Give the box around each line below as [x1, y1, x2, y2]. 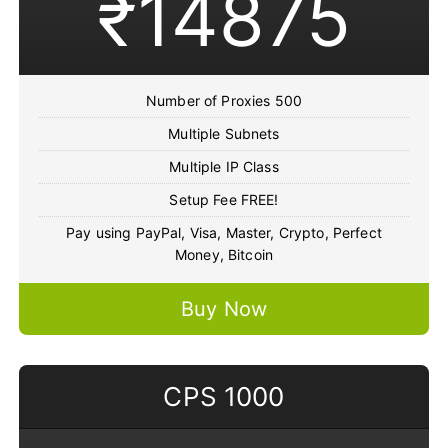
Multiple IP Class [169, 158, 279, 176]
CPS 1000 [163, 381, 285, 413]
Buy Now [180, 297, 267, 322]
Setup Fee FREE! [169, 191, 279, 209]
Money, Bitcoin [174, 246, 273, 264]
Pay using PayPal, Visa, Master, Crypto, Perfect [66, 224, 382, 242]
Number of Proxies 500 [146, 92, 302, 110]
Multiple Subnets [168, 125, 280, 143]
